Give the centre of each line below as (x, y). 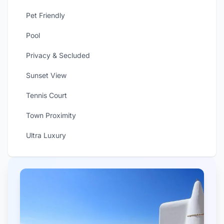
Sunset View (46, 75)
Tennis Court (46, 95)
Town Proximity (51, 115)
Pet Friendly (45, 15)
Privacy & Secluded (58, 55)
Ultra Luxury (46, 135)
